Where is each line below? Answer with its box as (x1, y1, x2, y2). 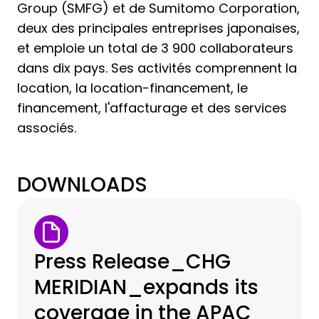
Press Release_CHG (34, 248, 231, 276)
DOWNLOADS (17, 171, 147, 199)
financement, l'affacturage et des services (17, 99, 287, 117)
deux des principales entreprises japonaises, (17, 19, 300, 38)
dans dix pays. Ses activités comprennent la (17, 59, 297, 78)
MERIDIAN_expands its (34, 273, 258, 302)
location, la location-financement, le (17, 79, 248, 98)
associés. (17, 119, 76, 137)
